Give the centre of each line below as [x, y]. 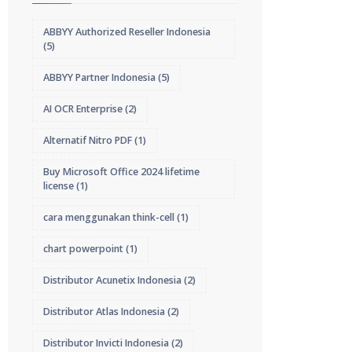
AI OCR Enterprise [83, 109]
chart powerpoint [84, 249]
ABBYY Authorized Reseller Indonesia [127, 32]
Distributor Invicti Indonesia [106, 343]
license [59, 186]
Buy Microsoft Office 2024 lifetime [122, 172]
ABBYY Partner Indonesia [100, 77]
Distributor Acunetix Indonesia [113, 280]
